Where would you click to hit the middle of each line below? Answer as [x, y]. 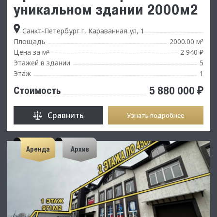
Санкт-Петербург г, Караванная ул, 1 [82, 31]
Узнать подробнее [156, 115]
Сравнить [65, 115]
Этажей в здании [42, 62]
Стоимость [37, 90]
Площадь [30, 41]
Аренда [38, 149]
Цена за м [30, 52]
